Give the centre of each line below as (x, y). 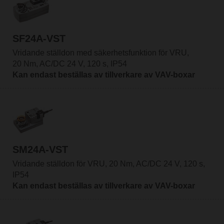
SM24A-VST (40, 150)
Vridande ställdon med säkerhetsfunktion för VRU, (100, 52)
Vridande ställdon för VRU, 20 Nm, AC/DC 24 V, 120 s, (108, 164)
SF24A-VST (39, 38)
